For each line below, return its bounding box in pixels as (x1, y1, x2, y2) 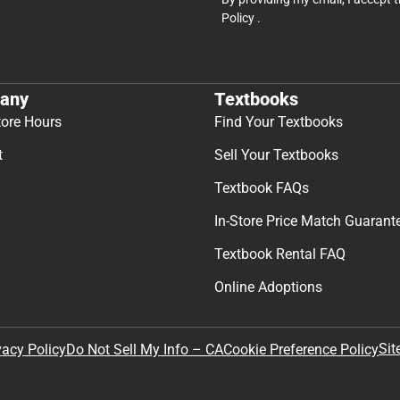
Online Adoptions (214, 278, 322, 296)
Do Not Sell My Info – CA (66, 340, 223, 358)
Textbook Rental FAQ (214, 245, 346, 262)
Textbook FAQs (214, 179, 309, 196)
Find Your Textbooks (214, 112, 343, 130)
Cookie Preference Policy (223, 340, 379, 358)
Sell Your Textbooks (214, 146, 338, 163)
